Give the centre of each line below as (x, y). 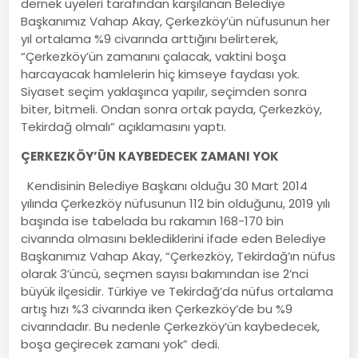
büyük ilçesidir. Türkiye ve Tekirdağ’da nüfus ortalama (177, 291)
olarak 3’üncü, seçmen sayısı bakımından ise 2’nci (165, 273)
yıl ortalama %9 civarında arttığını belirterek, (150, 38)
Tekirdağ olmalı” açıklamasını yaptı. (124, 126)
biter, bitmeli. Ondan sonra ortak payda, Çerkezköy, (172, 109)
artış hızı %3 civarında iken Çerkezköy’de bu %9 (157, 308)
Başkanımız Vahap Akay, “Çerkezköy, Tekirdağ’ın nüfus (179, 256)
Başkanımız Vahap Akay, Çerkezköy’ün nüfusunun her (176, 21)
